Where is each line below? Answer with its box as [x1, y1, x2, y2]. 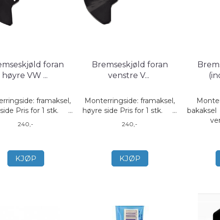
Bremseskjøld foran [91, 60, 168, 69]
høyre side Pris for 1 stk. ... [82, 106, 177, 115]
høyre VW [1, 71, 43, 80]
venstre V [108, 71, 145, 80]
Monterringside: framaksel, [84, 96, 175, 105]
